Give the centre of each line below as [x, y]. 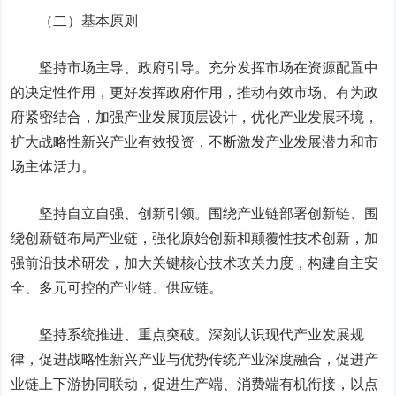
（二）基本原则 [89, 21]
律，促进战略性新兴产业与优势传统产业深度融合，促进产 [195, 359]
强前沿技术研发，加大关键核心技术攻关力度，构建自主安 [195, 263]
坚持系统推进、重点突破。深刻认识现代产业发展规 [188, 335]
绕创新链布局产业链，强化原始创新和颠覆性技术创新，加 [195, 238]
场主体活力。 [53, 167]
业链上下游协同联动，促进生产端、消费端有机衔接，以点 [195, 384]
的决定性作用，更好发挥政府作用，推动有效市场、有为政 [195, 92]
